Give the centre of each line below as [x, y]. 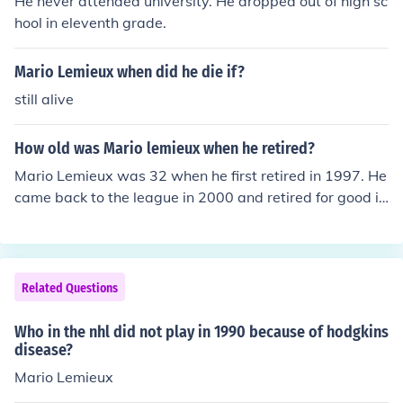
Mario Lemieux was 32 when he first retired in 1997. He [201, 175]
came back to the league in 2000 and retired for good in [201, 197]
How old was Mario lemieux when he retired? [165, 148]
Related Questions [70, 288]
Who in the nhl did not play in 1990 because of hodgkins [201, 332]
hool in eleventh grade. [90, 22]
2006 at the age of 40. [90, 219]
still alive [44, 99]
